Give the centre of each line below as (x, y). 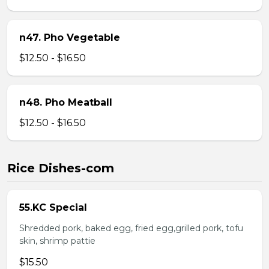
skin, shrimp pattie (57, 241)
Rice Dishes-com (61, 168)
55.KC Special (53, 207)
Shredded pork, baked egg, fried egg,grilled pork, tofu (131, 228)
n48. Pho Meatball (66, 102)
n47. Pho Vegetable (70, 38)
